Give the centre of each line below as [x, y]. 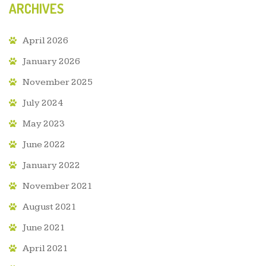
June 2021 [44, 228]
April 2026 [45, 41]
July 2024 [43, 103]
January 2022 [51, 166]
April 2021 [45, 249]
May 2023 [44, 124]
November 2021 [58, 186]
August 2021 [50, 207]
